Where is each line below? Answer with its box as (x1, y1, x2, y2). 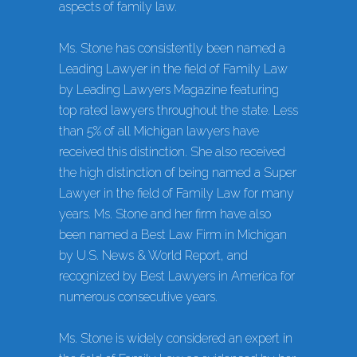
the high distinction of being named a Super (59, 165, 296, 181)
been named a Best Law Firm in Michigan (59, 227, 287, 243)
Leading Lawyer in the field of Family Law (59, 61, 288, 77)
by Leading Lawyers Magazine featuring (59, 82, 279, 98)
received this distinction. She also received (59, 144, 285, 160)
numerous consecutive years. (59, 289, 218, 305)
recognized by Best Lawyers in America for (59, 269, 295, 284)
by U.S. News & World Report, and (59, 248, 248, 264)
